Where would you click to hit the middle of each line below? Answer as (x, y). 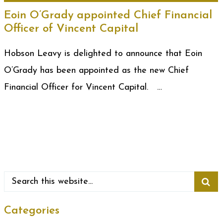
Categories (32, 211)
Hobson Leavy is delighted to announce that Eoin (103, 54)
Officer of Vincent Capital (71, 29)
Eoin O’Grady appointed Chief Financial (108, 16)
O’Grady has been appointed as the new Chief (96, 71)
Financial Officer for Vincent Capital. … (83, 87)
